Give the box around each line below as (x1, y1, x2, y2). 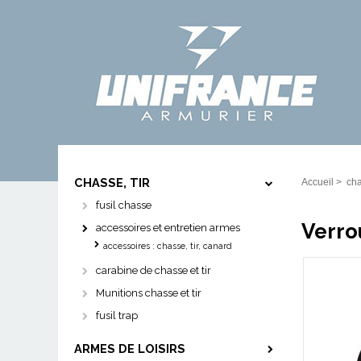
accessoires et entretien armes (96, 222, 240, 234)
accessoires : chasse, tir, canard (103, 241, 232, 251)
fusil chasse (96, 199, 151, 211)
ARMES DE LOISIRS (74, 342, 185, 355)
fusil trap (96, 309, 138, 322)
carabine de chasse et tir (96, 264, 211, 276)
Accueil (301, 176, 334, 188)
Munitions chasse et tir (96, 287, 201, 299)
